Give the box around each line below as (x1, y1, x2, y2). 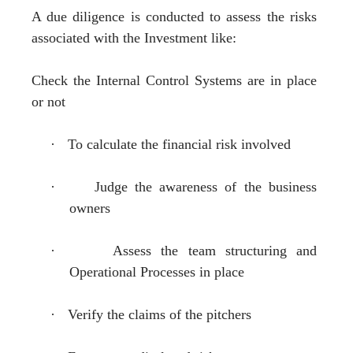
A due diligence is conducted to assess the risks (32, 8, 317, 24)
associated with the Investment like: (32, 29, 236, 46)
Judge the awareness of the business (94, 178, 317, 195)
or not (32, 93, 65, 110)
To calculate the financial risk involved (68, 136, 291, 152)
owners (69, 199, 110, 216)
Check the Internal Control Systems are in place (32, 72, 317, 88)
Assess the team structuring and (113, 242, 317, 258)
